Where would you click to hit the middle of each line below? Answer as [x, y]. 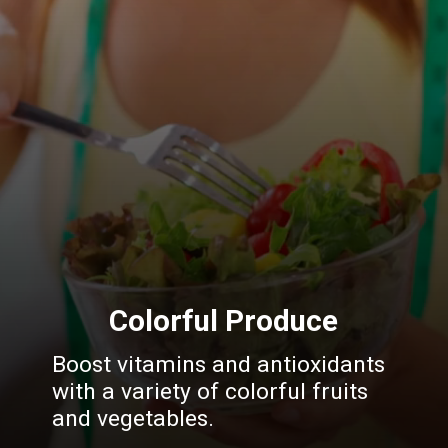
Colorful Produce [223, 320]
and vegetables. [133, 418]
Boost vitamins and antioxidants [219, 364]
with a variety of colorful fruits [210, 391]
